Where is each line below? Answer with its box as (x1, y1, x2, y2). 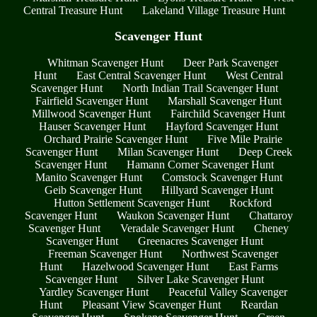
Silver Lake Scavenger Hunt (137, 272, 264, 285)
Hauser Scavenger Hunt (39, 120, 146, 132)
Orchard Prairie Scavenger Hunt (43, 132, 188, 145)
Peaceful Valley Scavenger (168, 285, 287, 298)
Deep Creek (238, 145, 292, 158)
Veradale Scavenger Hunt (120, 221, 234, 234)
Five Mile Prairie (207, 132, 282, 145)
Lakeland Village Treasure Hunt (142, 4, 285, 16)
